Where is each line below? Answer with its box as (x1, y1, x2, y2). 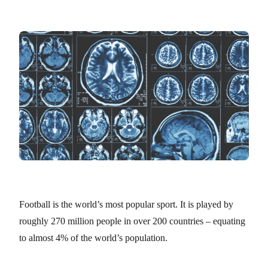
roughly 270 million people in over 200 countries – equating (19, 216, 245, 226)
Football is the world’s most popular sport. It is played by (19, 199, 233, 209)
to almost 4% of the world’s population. (19, 233, 167, 243)
